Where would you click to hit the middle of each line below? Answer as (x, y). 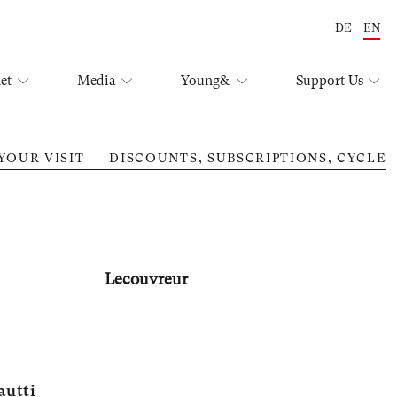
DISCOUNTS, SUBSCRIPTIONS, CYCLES (252, 157)
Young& (206, 81)
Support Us (329, 81)
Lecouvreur (146, 279)
